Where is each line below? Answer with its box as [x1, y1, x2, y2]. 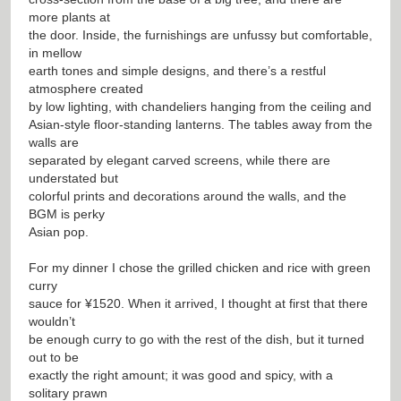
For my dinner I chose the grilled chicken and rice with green [29, 260, 371, 275]
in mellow [29, 45, 81, 60]
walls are [29, 134, 79, 149]
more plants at [29, 9, 110, 24]
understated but [29, 170, 118, 185]
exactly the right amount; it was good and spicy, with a [29, 367, 333, 382]
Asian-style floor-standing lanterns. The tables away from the [29, 116, 372, 132]
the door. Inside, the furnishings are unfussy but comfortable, [29, 27, 372, 42]
